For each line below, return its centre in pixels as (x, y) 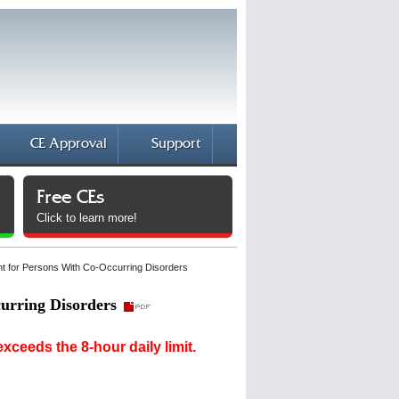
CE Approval (68, 144)
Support (175, 144)
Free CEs (70, 198)
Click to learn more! (86, 218)
